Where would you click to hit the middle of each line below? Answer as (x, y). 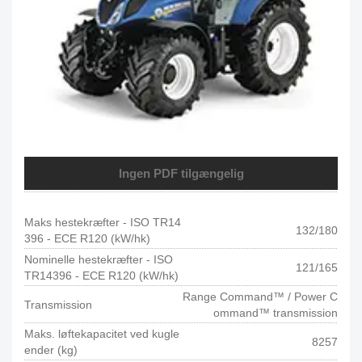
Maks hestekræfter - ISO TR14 (103, 222)
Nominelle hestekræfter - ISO (99, 259)
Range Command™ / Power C (260, 296)
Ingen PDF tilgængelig (181, 173)
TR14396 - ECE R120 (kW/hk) (101, 275)
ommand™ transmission (276, 312)
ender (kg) (51, 349)
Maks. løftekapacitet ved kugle (102, 333)
